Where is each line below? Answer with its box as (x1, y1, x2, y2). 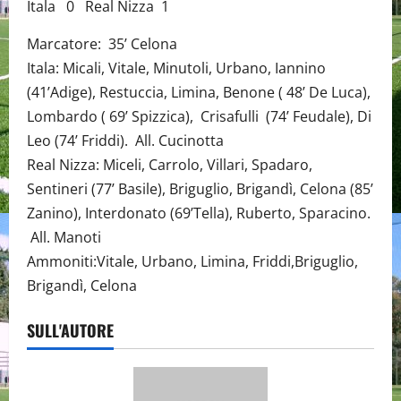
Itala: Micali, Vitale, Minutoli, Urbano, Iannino (27, 58, 326, 78)
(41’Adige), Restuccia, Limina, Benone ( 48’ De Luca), (27, 82, 371, 102)
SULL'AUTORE (27, 319, 114, 342)
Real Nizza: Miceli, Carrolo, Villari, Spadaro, (27, 155, 312, 175)
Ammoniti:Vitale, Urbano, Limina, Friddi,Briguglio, (27, 252, 358, 271)
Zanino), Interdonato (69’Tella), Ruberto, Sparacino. (27, 203, 371, 223)
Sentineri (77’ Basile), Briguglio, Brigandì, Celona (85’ (27, 179, 373, 199)
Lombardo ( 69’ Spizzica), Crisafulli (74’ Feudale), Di (27, 107, 371, 126)
